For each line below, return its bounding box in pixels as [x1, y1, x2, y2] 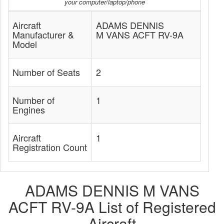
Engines [12, 103, 45, 116]
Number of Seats [12, 65, 80, 78]
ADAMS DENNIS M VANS [24, 179, 199, 201]
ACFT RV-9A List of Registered [8, 196, 216, 217]
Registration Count [12, 140, 87, 153]
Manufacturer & [12, 28, 74, 41]
